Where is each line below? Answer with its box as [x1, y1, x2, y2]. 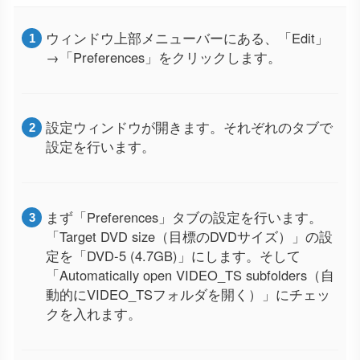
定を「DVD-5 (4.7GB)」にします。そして [46, 246, 301, 266]
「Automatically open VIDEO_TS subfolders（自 [46, 265, 334, 285]
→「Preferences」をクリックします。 [46, 47, 281, 67]
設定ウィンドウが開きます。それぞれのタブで [46, 117, 333, 137]
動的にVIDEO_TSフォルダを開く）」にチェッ [46, 284, 330, 305]
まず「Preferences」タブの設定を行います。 [46, 207, 322, 227]
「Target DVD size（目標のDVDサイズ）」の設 [46, 227, 333, 247]
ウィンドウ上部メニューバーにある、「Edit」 [46, 27, 329, 47]
